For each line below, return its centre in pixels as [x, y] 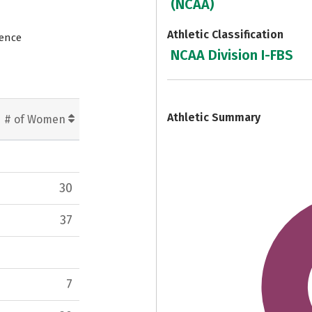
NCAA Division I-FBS [232, 55]
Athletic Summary [214, 117]
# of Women [36, 119]
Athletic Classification [225, 34]
